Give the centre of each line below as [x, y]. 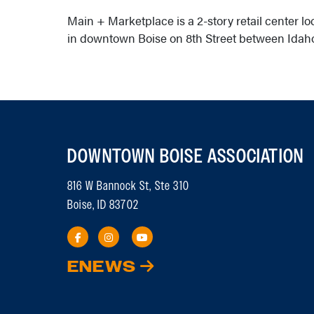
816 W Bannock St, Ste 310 [128, 186]
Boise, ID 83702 [103, 205]
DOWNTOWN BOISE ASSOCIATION [186, 157]
